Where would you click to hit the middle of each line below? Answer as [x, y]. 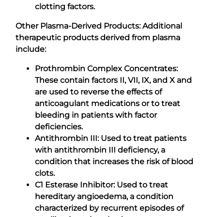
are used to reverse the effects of [98, 92]
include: [31, 49]
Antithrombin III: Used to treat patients [111, 138]
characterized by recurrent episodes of [109, 208]
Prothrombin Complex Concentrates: [106, 68]
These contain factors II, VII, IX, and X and [113, 80]
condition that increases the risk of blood [114, 161]
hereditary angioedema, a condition [104, 196]
